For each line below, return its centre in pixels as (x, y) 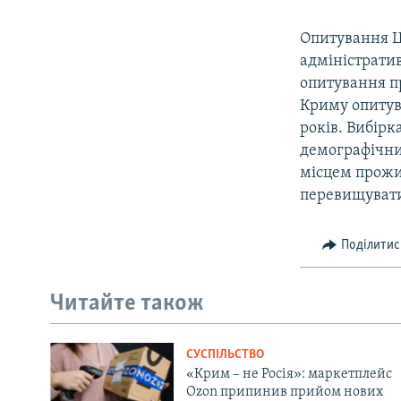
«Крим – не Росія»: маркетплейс (289, 374)
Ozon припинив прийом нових (284, 392)
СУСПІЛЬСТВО (225, 354)
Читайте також (127, 304)
